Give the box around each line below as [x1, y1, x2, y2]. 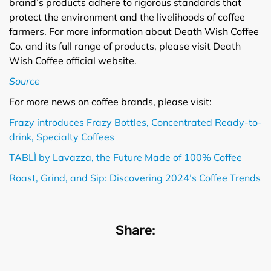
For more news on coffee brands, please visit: [9, 95, 212, 108]
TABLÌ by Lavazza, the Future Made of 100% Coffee [9, 151, 242, 163]
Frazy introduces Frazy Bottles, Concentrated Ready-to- [9, 116, 262, 128]
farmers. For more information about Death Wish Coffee [9, 25, 259, 38]
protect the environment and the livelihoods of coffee [9, 10, 245, 23]
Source [9, 74, 40, 87]
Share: [116, 221, 155, 238]
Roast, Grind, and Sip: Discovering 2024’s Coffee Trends [9, 171, 261, 184]
